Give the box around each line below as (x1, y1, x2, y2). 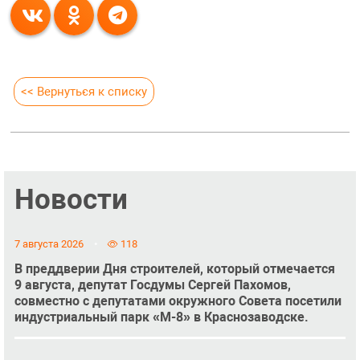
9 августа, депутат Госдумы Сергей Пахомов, (14, 276, 291, 292)
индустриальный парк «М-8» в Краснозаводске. (14, 309, 309, 325)
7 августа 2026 (14, 237, 84, 250)
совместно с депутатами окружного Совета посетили (14, 292, 342, 309)
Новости (14, 182, 128, 217)
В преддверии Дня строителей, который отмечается (14, 260, 335, 276)
